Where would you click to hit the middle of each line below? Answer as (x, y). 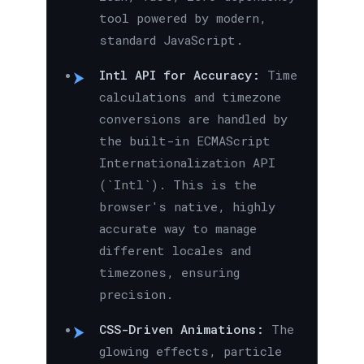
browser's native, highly (187, 207)
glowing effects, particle (190, 351)
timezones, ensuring (169, 273)
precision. (136, 295)
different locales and (175, 251)
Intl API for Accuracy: (179, 75)
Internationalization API (187, 163)
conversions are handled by (193, 119)
